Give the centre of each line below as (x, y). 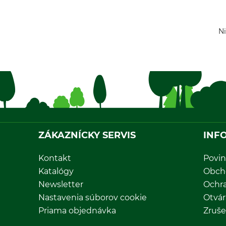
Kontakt (55, 158)
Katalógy (56, 172)
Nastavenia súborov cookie (93, 198)
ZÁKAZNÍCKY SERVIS (87, 135)
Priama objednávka (77, 211)
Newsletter (61, 185)
